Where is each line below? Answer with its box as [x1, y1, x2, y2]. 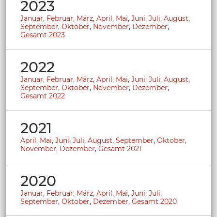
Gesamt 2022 [20, 91, 65, 100]
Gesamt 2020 [132, 197, 177, 206]
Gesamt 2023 [20, 30, 65, 39]
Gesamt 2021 [98, 144, 141, 153]
